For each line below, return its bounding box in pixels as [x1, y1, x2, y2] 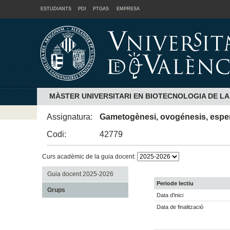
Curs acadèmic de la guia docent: [42, 152, 137, 160]
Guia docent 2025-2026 [47, 170, 113, 178]
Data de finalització [157, 204, 203, 210]
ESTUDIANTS [40, 6, 71, 11]
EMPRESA [117, 6, 140, 11]
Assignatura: [47, 112, 93, 121]
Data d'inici [157, 192, 183, 199]
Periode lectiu [157, 180, 194, 187]
